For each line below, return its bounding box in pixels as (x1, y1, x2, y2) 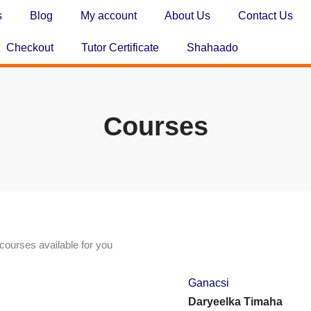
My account (80, 10, 137, 22)
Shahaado (186, 42, 238, 53)
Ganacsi (187, 277, 229, 289)
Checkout (6, 42, 53, 53)
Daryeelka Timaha (187, 296, 283, 308)
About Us (164, 10, 210, 22)
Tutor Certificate (81, 42, 159, 53)
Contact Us (237, 10, 293, 22)
